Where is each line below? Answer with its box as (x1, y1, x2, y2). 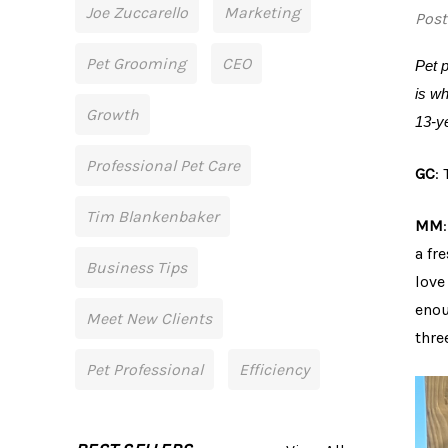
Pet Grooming (86, 54, 186, 73)
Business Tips (86, 258, 187, 277)
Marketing (224, 3, 300, 22)
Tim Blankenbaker (86, 207, 219, 226)
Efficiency (239, 360, 309, 379)
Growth (86, 105, 139, 124)
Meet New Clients (86, 309, 212, 328)
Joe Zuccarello (86, 3, 188, 22)
